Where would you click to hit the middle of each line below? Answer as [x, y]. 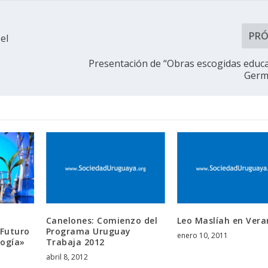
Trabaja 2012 [75, 242]
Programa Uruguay [88, 232]
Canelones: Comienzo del [102, 221]
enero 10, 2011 [202, 236]
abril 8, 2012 [67, 257]
